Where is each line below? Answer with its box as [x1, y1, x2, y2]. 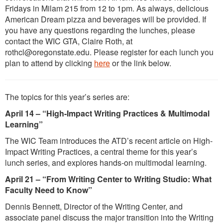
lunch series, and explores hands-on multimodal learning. [5, 156, 207, 168]
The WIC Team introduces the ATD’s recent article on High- [5, 134, 213, 146]
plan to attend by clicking [5, 57, 94, 69]
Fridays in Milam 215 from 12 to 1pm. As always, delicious [5, 2, 209, 14]
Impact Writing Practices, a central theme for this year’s [5, 145, 197, 157]
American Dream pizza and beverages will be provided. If [5, 13, 206, 25]
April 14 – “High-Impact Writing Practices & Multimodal [5, 107, 210, 119]
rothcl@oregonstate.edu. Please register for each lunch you [5, 46, 214, 58]
